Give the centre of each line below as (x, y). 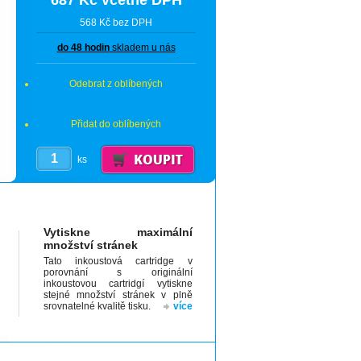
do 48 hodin (83, 48)
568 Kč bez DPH (116, 23)
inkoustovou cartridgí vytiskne (118, 284)
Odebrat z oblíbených (116, 84)
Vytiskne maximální (118, 232)
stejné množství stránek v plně (118, 295)
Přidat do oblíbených (116, 124)
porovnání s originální (118, 272)
